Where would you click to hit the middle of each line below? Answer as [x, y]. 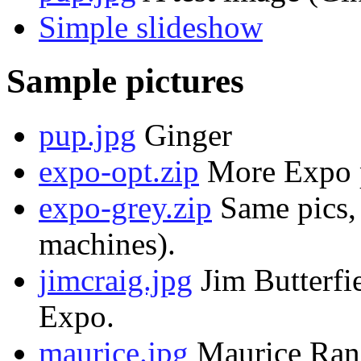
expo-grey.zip [125, 208]
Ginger [184, 135]
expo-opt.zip [119, 172]
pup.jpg [87, 135]
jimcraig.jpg [116, 280]
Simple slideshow [151, 27]
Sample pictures [125, 81]
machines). [107, 244]
